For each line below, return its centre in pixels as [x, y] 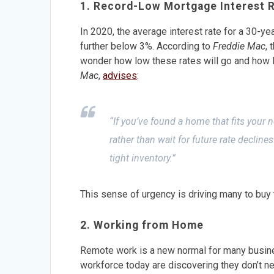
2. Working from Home [142, 225]
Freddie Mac [239, 46]
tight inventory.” [143, 158]
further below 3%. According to [147, 46]
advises [120, 75]
